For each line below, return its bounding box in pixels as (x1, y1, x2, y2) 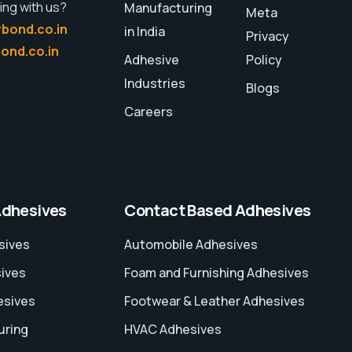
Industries (124, 75, 186, 93)
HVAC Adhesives (124, 321, 222, 339)
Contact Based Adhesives (124, 200, 311, 222)
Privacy (246, 27, 290, 46)
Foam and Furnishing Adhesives (124, 264, 310, 282)
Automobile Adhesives (124, 236, 258, 254)
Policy (246, 51, 283, 69)
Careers (124, 103, 174, 121)
